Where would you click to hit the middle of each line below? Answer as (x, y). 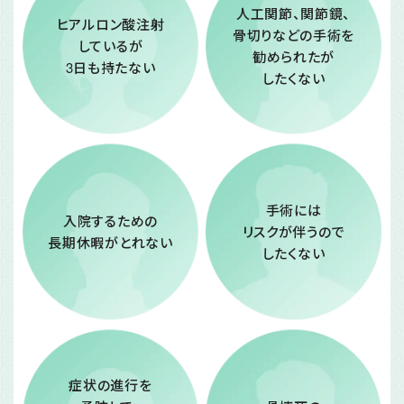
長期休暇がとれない (110, 242)
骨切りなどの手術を (294, 34)
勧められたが (294, 56)
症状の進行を (110, 384)
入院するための (110, 220)
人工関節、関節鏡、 (294, 13)
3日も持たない (110, 67)
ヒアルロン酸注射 (110, 23)
